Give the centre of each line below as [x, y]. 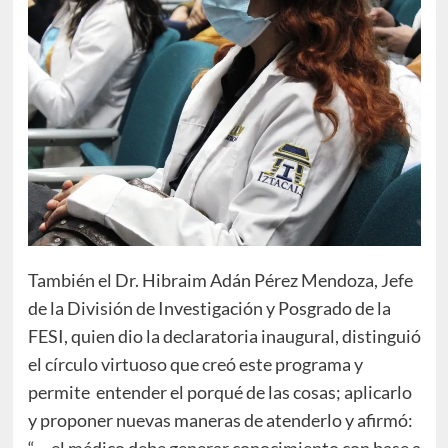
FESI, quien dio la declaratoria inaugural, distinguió [224, 335]
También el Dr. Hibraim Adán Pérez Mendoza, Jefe [220, 279]
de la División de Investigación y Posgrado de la [209, 307]
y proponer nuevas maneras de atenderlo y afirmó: [220, 419]
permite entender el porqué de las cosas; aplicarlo [219, 391]
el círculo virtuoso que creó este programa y [195, 363]
